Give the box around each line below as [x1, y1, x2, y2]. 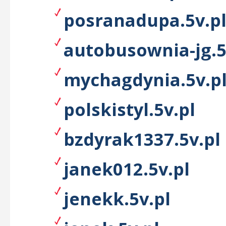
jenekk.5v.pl [64, 187, 171, 210]
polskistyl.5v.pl [64, 97, 195, 121]
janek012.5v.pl [64, 157, 190, 181]
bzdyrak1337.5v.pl [64, 127, 220, 151]
